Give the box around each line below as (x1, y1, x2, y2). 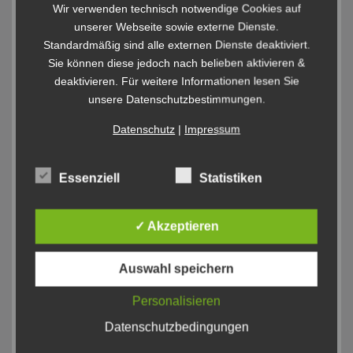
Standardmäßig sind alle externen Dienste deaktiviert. (43, 38, 310, 50)
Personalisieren (132, 294, 221, 307)
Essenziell (58, 171, 120, 184)
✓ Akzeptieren (134, 219, 219, 232)
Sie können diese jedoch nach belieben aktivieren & (47, 56, 305, 69)
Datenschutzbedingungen (104, 320, 249, 333)
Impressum (184, 122, 240, 135)
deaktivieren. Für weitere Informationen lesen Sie (54, 74, 299, 87)
